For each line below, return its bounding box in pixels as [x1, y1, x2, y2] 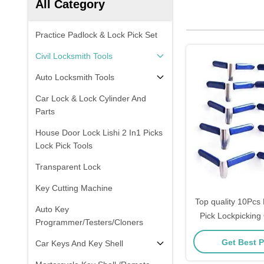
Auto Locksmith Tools [35, 72, 114, 82]
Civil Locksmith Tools [35, 51, 113, 61]
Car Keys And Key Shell [35, 239, 123, 248]
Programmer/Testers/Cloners [35, 217, 143, 227]
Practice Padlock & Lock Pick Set [35, 30, 157, 39]
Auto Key [35, 204, 69, 214]
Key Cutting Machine [35, 183, 113, 193]
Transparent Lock [35, 162, 101, 171]
